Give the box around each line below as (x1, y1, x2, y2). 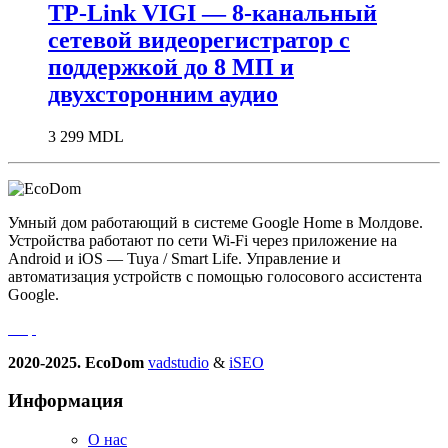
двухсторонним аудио (48, 80, 278, 107)
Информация (8, 390, 123, 412)
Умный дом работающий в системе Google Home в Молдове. (8, 213, 423, 231)
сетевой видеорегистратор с (48, 26, 350, 53)
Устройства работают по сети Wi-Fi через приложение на (8, 231, 397, 249)
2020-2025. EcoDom (8, 353, 148, 371)
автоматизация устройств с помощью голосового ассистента (8, 267, 422, 285)
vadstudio (148, 353, 209, 371)
